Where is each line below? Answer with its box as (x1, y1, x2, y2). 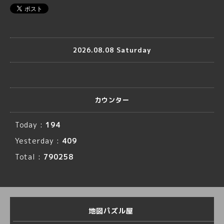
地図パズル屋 (88, 206, 136, 215)
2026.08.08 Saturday (72, 45, 151, 54)
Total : (15, 152, 43, 161)
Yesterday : (15, 136, 62, 145)
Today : (15, 120, 45, 129)
